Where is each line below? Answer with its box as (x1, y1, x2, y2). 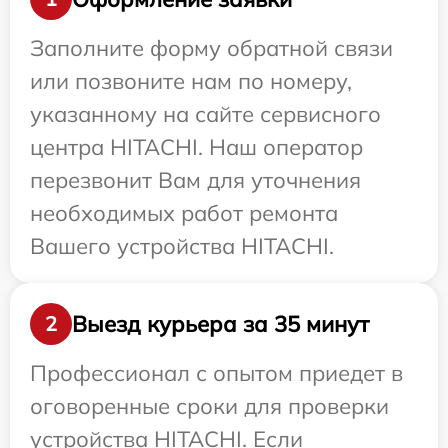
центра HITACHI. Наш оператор (30, 133, 363, 162)
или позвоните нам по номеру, (30, 67, 352, 96)
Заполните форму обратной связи (30, 34, 393, 63)
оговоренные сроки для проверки (30, 392, 389, 421)
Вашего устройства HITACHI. (30, 232, 334, 261)
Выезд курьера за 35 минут (72, 309, 369, 338)
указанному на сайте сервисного (30, 100, 381, 129)
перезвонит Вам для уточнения (30, 166, 361, 195)
